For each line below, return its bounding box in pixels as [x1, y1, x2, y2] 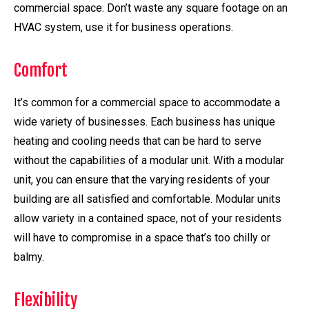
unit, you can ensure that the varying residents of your [14, 172, 270, 186]
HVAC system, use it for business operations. [14, 21, 233, 34]
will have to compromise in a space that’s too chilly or [14, 230, 270, 244]
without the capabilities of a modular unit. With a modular [14, 153, 284, 167]
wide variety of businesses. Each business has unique [14, 114, 275, 128]
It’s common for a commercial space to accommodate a [14, 95, 280, 109]
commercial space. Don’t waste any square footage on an [14, 1, 288, 15]
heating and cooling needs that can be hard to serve [14, 134, 261, 148]
